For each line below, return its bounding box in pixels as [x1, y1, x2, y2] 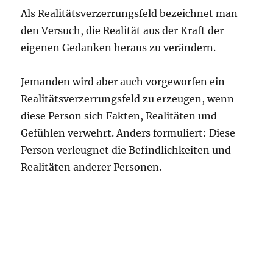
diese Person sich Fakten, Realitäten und [21, 110, 218, 122]
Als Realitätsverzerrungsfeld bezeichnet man [21, 7, 238, 19]
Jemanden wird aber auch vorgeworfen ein [21, 76, 225, 88]
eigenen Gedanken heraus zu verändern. [21, 41, 216, 54]
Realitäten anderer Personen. [21, 161, 162, 173]
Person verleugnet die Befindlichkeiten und [21, 144, 232, 156]
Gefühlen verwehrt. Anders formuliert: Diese [21, 127, 236, 139]
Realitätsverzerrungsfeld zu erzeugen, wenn [21, 93, 235, 105]
